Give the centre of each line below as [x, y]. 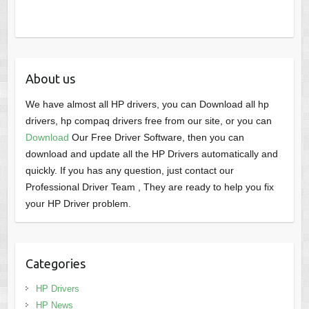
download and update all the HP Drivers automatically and [151, 154]
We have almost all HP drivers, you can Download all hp [147, 104]
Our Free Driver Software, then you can [156, 138]
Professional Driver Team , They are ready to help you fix [149, 187]
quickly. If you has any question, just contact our [129, 171]
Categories [55, 264]
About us [50, 79]
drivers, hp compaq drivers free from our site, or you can [148, 121]
